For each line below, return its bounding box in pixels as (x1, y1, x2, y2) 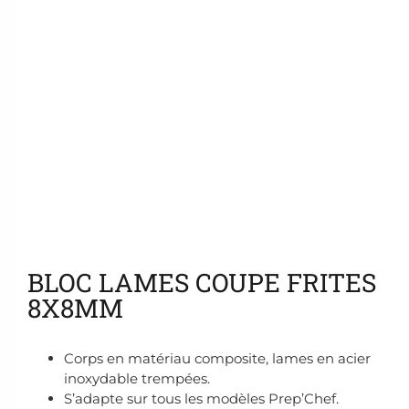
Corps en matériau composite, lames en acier (64, 350, 371, 368)
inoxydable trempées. (64, 370, 210, 388)
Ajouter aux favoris (25, 223, 165, 240)
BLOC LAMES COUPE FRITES (27, 266, 376, 300)
